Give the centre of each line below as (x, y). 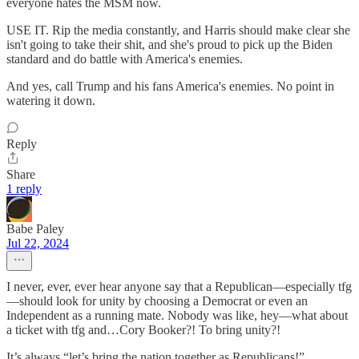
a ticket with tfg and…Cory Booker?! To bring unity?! (143, 330)
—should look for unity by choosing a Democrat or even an (157, 301)
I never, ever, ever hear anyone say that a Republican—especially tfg (179, 287)
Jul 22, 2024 (38, 244)
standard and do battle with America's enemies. (125, 59)
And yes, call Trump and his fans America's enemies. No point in (170, 87)
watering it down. (51, 101)
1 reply (24, 189)
